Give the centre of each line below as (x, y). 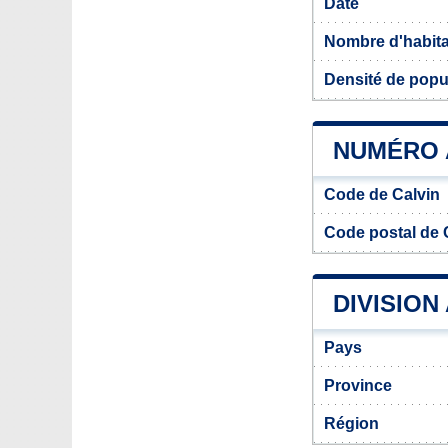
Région (351, 423)
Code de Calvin (382, 194)
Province (358, 385)
